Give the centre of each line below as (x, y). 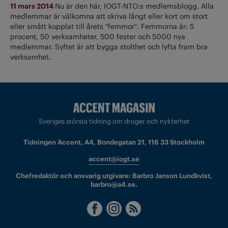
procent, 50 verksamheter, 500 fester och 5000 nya (98, 36)
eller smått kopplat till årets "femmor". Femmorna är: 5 (102, 26)
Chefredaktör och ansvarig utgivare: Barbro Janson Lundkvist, (114, 176)
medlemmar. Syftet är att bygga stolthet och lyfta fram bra (109, 47)
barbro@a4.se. (114, 185)
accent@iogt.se (114, 159)
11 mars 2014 (33, 6)
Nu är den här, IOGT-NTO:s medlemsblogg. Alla (134, 6)
